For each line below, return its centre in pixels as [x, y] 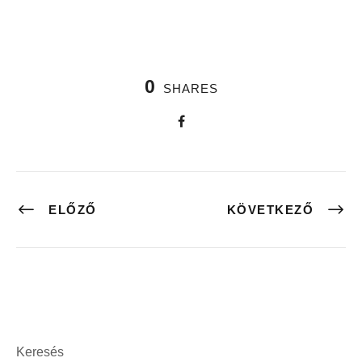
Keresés [40, 352]
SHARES [190, 89]
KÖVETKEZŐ [270, 210]
